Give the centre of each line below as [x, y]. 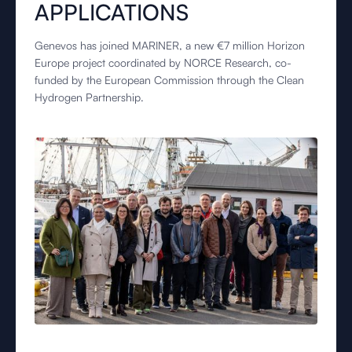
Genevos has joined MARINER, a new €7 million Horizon [170, 45]
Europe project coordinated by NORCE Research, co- [163, 62]
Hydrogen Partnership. [89, 97]
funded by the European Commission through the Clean [169, 80]
